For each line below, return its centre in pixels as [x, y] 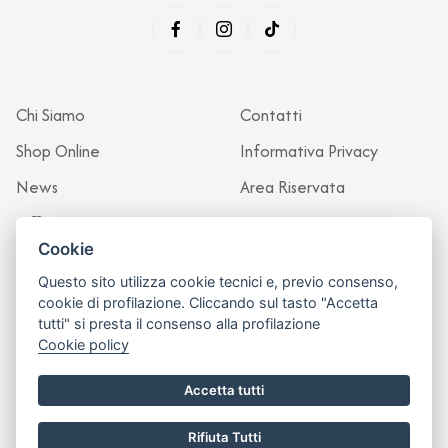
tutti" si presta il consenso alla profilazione [179, 324]
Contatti [271, 115]
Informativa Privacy [309, 151]
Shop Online [58, 151]
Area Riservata [292, 187]
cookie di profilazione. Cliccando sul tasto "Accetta [208, 303]
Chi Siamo [50, 115]
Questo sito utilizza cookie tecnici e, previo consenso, [218, 282]
